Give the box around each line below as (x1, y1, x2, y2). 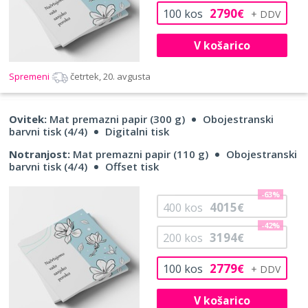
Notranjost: (9, 147, 70, 162)
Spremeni (9, 70, 52, 83)
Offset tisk (105, 159, 159, 174)
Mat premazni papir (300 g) (47, 112, 185, 126)
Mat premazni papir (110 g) (70, 147, 208, 162)
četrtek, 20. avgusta (70, 70, 151, 83)
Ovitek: (9, 112, 47, 126)
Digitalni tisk (105, 124, 169, 139)
